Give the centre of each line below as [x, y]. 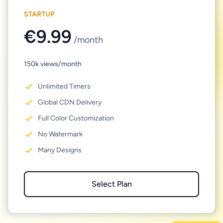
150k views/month [53, 64]
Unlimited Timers [64, 86]
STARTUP [39, 14]
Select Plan [111, 184]
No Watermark [60, 134]
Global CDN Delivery [70, 102]
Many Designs [60, 150]
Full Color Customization [76, 118]
